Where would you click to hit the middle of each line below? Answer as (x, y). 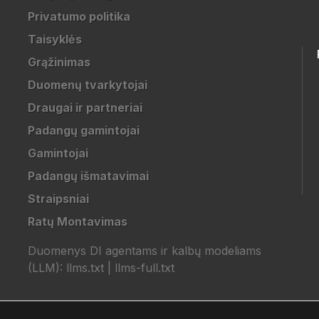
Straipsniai (58, 199)
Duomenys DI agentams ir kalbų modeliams (144, 251)
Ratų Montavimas (77, 221)
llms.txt (85, 268)
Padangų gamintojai (83, 130)
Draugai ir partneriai (85, 108)
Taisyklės (54, 39)
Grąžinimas (59, 62)
